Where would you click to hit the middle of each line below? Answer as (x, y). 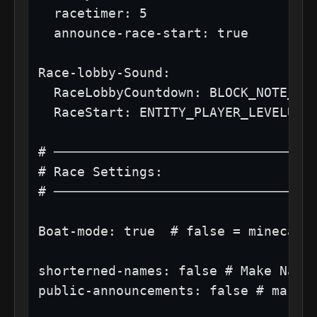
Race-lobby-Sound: (104, 72)
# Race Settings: (100, 171)
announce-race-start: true (143, 33)
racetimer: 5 (93, 13)
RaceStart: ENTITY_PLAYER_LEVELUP (171, 112)
